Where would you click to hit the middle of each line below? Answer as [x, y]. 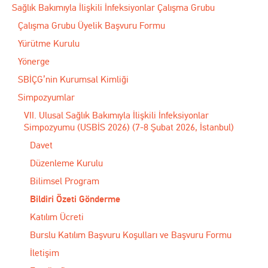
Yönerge [34, 61]
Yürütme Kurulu [49, 43]
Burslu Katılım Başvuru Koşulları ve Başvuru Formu [131, 234]
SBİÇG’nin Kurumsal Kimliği [73, 79]
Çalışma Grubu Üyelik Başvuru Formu [92, 25]
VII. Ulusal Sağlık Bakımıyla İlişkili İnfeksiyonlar [116, 115]
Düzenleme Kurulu [66, 163]
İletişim [45, 252]
